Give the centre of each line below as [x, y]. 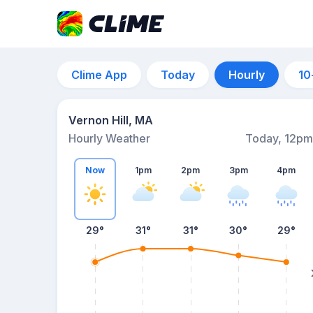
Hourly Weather [109, 138]
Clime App [99, 75]
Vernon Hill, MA [111, 120]
